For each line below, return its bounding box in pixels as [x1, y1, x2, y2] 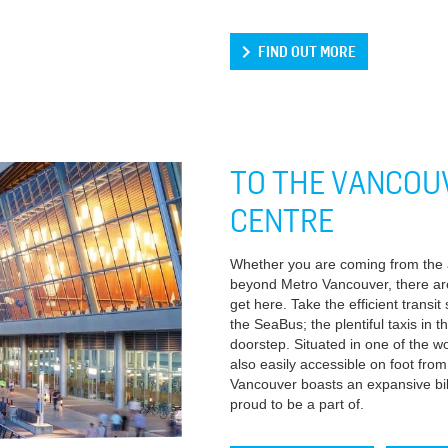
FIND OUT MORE [257, 42, 356, 60]
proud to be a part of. [229, 396, 364, 412]
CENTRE [229, 200, 334, 238]
